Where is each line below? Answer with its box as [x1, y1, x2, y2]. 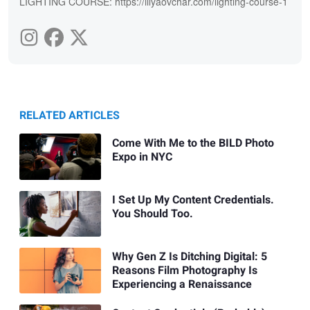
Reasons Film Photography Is [111, 262, 257, 280]
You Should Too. [111, 205, 193, 222]
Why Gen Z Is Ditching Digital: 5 [111, 248, 267, 266]
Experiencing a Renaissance [111, 276, 252, 293]
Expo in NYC [111, 148, 172, 165]
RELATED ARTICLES [19, 107, 120, 125]
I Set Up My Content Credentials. [111, 191, 274, 208]
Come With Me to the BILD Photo [111, 134, 274, 152]
